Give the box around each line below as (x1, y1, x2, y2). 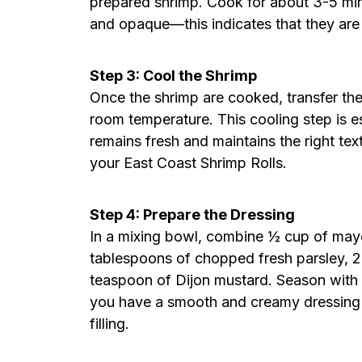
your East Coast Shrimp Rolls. (90, 154, 287, 171)
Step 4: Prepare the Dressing (90, 206, 295, 223)
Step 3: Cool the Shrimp (90, 67, 257, 84)
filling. (90, 315, 129, 332)
